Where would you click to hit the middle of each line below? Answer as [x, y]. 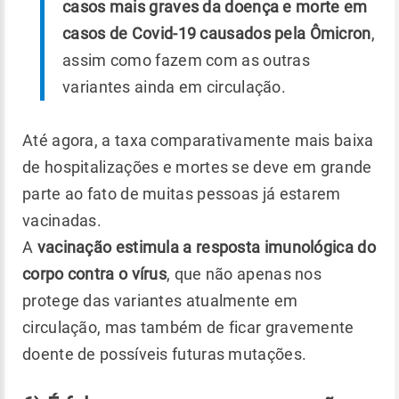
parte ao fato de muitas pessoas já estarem [182, 193]
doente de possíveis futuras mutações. [165, 354]
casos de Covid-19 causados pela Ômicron [217, 33]
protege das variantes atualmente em [160, 300]
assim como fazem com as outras [187, 60]
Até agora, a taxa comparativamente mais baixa [198, 140]
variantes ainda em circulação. [176, 86]
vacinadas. [62, 220]
